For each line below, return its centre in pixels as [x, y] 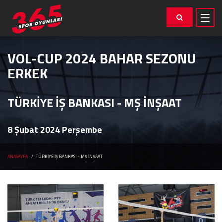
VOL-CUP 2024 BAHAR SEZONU [102, 58]
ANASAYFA [18, 156]
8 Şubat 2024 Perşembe [55, 130]
